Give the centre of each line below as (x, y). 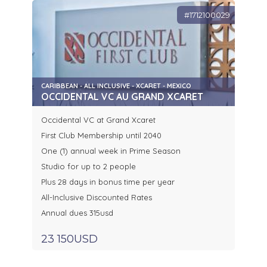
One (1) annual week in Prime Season (111, 151)
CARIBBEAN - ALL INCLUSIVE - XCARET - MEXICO (116, 86)
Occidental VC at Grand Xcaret (98, 120)
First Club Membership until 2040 (101, 136)
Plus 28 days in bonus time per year (108, 182)
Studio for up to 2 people (89, 167)
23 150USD (69, 239)
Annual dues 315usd (77, 213)
